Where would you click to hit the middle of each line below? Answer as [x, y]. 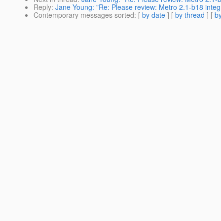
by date [154, 15]
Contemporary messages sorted [84, 15]
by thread [190, 15]
